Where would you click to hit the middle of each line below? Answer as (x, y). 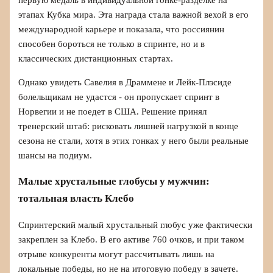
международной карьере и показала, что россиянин (122, 30)
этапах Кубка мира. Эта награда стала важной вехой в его (134, 15)
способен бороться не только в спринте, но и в (112, 44)
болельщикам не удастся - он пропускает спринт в (119, 97)
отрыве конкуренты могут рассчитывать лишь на (117, 254)
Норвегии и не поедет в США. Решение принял (113, 111)
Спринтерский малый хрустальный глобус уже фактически (136, 225)
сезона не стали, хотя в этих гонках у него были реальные (134, 140)
